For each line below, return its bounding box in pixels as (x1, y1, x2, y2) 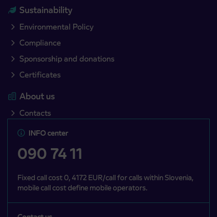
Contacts (19, 108, 51, 118)
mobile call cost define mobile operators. (17, 183, 147, 192)
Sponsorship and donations (19, 54, 114, 64)
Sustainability (19, 4, 73, 15)
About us (19, 91, 55, 102)
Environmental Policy (19, 22, 93, 32)
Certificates (19, 70, 61, 80)
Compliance (19, 38, 61, 48)
